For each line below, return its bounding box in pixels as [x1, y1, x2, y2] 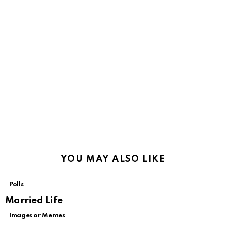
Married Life [5, 196, 63, 206]
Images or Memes [9, 212, 65, 219]
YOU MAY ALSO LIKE [60, 155, 166, 164]
